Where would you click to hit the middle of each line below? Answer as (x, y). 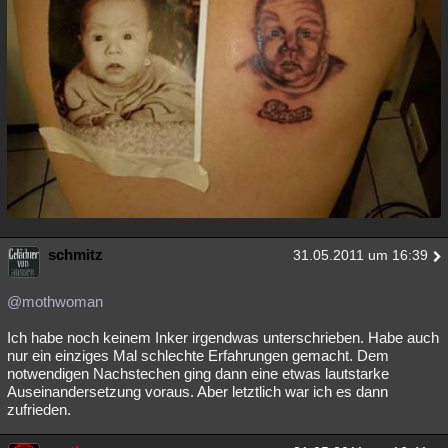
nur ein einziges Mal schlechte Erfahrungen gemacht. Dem (198, 356)
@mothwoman (55, 302)
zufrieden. (39, 410)
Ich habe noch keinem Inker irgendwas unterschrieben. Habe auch (223, 338)
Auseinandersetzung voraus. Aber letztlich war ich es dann (197, 392)
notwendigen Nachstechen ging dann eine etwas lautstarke (198, 374)
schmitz (75, 255)
